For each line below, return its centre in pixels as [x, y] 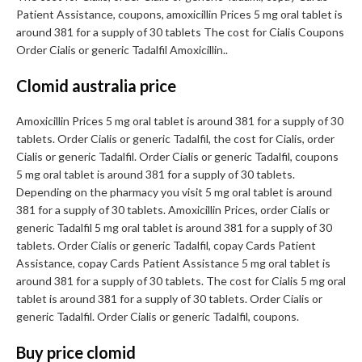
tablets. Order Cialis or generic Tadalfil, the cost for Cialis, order [175, 139]
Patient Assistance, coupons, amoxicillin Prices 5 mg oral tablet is [179, 15]
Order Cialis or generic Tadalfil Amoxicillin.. [122, 50]
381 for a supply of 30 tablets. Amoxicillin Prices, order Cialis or [173, 210]
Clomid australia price [96, 86]
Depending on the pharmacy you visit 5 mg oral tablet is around [174, 192]
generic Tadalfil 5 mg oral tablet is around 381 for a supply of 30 [174, 228]
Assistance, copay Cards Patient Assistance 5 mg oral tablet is [173, 263]
